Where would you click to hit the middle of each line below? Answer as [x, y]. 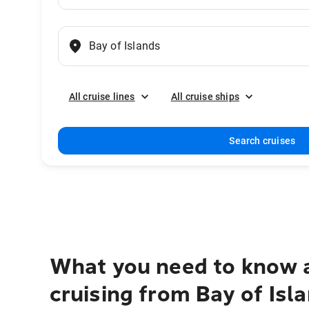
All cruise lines [102, 97]
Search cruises [262, 141]
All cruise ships [205, 97]
